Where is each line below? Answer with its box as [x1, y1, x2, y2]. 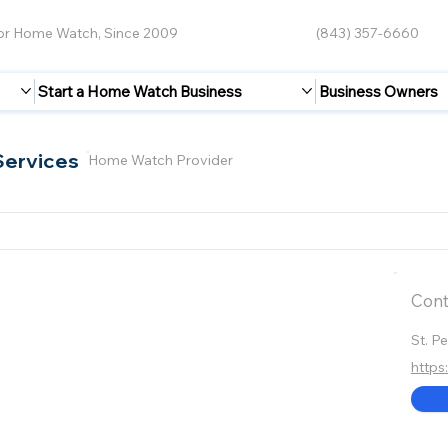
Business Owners [318, 81, 438, 101]
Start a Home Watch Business [38, 81, 243, 101]
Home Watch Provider [88, 150, 234, 169]
